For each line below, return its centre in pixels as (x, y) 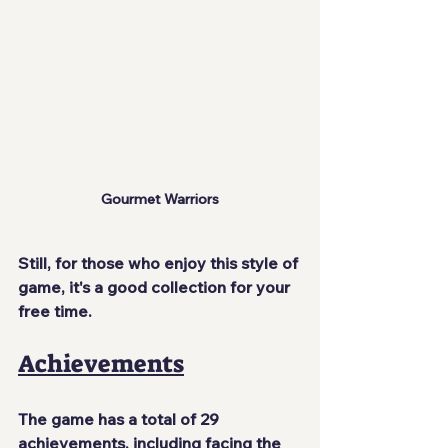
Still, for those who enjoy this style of (160, 262)
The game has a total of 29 (120, 418)
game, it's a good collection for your (156, 286)
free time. (55, 310)
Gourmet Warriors (160, 198)
